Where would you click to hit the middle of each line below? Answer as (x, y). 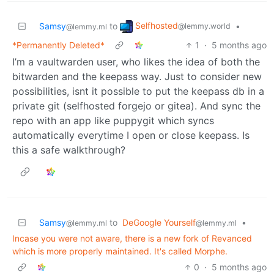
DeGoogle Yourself (159, 222)
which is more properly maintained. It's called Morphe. (120, 251)
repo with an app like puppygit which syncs (113, 120)
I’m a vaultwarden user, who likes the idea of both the (136, 61)
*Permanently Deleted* (58, 45)
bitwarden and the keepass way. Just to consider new (137, 76)
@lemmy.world (204, 26)
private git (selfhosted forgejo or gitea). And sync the (136, 106)
